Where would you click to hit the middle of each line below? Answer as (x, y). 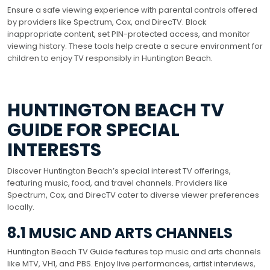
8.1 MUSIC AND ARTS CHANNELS (120, 233)
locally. (21, 207)
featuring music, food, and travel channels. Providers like (118, 183)
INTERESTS (54, 150)
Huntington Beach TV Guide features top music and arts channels (134, 251)
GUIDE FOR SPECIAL (93, 130)
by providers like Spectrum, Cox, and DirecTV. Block (107, 22)
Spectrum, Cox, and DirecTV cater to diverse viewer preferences (133, 195)
